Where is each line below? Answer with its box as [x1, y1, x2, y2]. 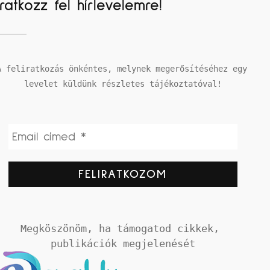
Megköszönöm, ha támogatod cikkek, [20, 222, 219, 235]
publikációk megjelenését [50, 237, 195, 250]
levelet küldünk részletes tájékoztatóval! [24, 79, 222, 89]
